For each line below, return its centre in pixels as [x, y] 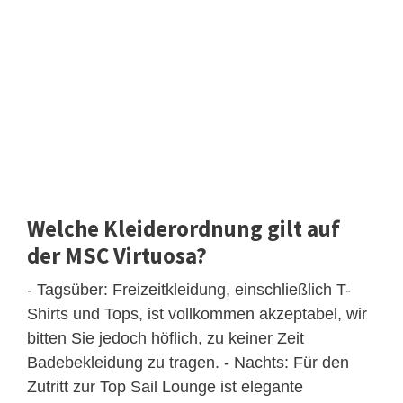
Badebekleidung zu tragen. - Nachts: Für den [188, 362]
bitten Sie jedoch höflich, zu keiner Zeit [166, 338]
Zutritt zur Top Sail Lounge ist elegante [165, 386]
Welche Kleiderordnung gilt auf [184, 228]
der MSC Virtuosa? [117, 255]
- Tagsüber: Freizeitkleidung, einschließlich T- [189, 289]
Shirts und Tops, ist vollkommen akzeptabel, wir [197, 313]
